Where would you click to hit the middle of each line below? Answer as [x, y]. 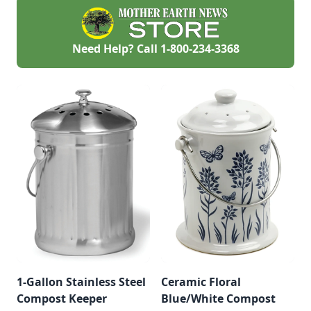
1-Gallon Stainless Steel [81, 281]
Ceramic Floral [201, 281]
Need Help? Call [116, 48]
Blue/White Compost [218, 298]
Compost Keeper [62, 298]
